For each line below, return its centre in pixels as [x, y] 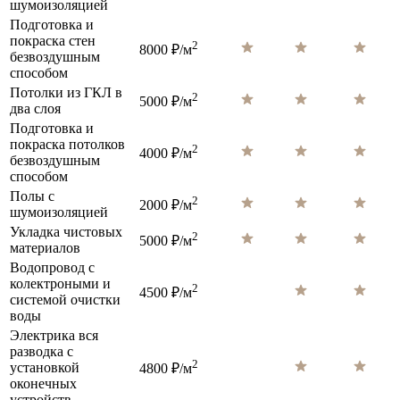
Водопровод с [52, 268]
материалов [45, 248]
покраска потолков [67, 145]
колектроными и [60, 284]
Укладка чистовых [66, 232]
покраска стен [53, 41]
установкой [45, 368]
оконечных [43, 384]
